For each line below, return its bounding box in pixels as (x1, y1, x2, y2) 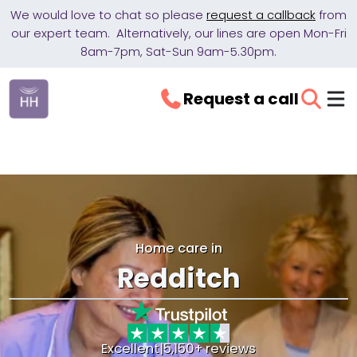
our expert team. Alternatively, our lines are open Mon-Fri (10, 25, 347, 41)
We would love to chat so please (10, 7, 206, 23)
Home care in (135, 239, 222, 257)
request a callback (206, 7, 316, 23)
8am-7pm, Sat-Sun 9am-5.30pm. (80, 44, 277, 60)
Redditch (116, 260, 241, 297)
